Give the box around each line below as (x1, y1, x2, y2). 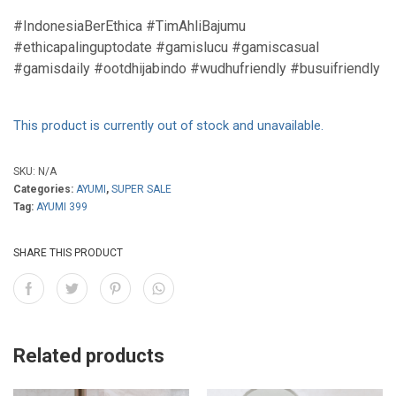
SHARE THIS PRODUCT (13, 247, 123, 259)
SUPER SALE (111, 183, 171, 195)
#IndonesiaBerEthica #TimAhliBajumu (13, 18, 246, 34)
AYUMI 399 (36, 201, 88, 213)
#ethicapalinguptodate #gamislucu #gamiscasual (13, 39, 319, 56)
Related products (13, 345, 164, 367)
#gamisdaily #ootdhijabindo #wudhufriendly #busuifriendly (13, 60, 380, 77)
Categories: (13, 183, 76, 195)
